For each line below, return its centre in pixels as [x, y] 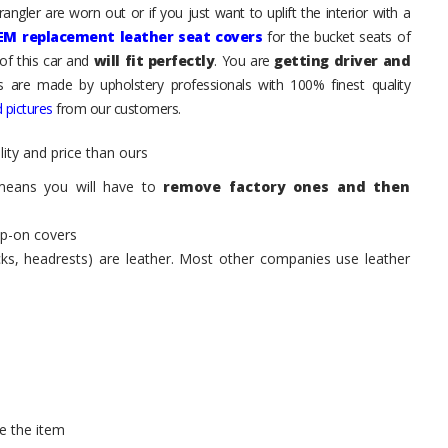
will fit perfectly [154, 60]
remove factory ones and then [287, 186]
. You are [244, 60]
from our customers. [116, 108]
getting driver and [342, 60]
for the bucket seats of [336, 36]
